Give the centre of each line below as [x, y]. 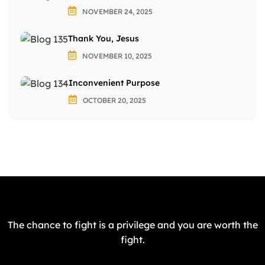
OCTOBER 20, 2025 [114, 100]
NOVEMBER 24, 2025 [117, 11]
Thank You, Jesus [104, 38]
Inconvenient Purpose [114, 83]
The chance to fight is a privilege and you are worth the [132, 224]
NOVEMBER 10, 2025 [116, 56]
